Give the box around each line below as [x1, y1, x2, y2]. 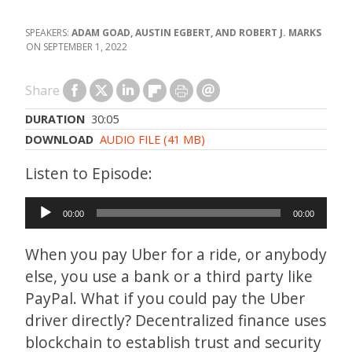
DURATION [25, 112, 85, 126]
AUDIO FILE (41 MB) [100, 132, 205, 147]
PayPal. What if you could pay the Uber [25, 288, 305, 310]
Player [24, 218, 69, 240]
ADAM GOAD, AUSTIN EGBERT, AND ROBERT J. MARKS [71, 26, 321, 39]
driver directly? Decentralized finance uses [25, 310, 326, 332]
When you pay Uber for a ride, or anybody [25, 244, 327, 266]
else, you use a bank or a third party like [25, 266, 313, 288]
